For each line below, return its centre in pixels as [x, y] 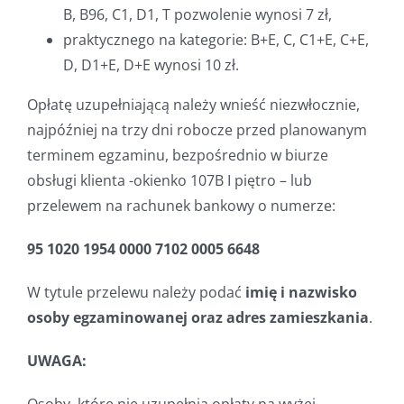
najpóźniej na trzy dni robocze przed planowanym [197, 130]
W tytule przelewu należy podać [136, 292]
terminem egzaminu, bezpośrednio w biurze [177, 155]
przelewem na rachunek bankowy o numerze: [181, 206]
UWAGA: [56, 361]
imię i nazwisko [301, 292]
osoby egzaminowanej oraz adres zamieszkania [197, 317]
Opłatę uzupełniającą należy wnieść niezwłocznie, [193, 105]
